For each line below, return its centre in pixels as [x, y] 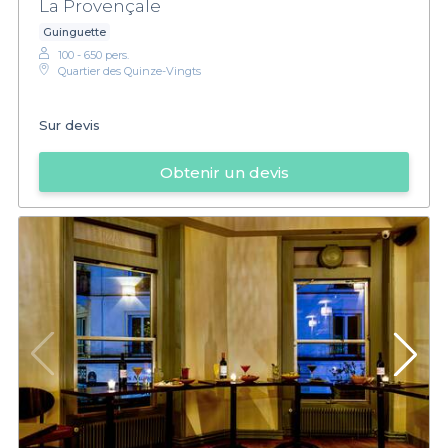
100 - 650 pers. [93, 55]
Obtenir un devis [224, 172]
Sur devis [69, 124]
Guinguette [74, 32]
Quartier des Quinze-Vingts [129, 71]
